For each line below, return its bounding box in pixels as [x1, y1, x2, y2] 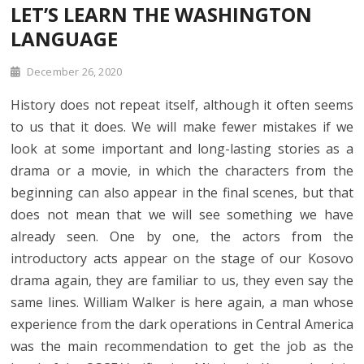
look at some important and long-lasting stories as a [11, 139, 353, 158]
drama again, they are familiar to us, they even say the [11, 271, 353, 289]
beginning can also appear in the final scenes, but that [11, 183, 353, 201]
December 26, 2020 [24, 63, 123, 79]
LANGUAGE [11, 24, 119, 52]
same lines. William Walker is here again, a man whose [11, 292, 353, 311]
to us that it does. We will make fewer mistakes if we [11, 117, 353, 136]
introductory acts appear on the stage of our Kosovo [11, 249, 353, 267]
